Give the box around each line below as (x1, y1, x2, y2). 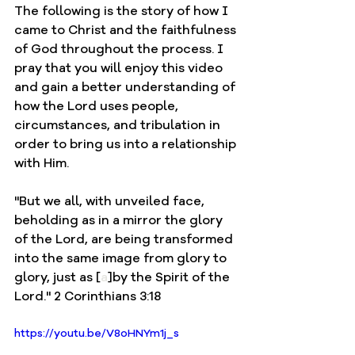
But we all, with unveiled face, (19, 192, 208, 210)
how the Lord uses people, (14, 97, 181, 115)
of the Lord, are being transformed (14, 230, 236, 248)
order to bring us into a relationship (14, 135, 239, 153)
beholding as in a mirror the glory (14, 211, 226, 229)
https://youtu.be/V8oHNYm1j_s (14, 325, 179, 341)
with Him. (14, 154, 72, 172)
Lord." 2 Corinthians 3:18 (14, 287, 161, 305)
